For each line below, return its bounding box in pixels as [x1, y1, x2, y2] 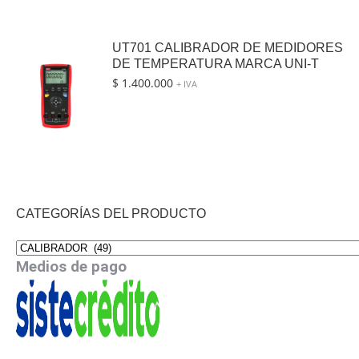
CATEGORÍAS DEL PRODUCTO [16, 206, 206, 220]
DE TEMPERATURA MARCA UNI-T [112, 56, 319, 71]
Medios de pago [16, 257, 127, 276]
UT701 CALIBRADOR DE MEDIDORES [112, 40, 343, 54]
